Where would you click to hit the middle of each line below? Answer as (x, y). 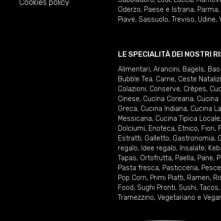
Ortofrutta (156, 158)
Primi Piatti (167, 178)
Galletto (157, 138)
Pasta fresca (138, 168)
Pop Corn (132, 178)
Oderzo (129, 10)
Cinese (129, 99)
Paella (184, 158)
